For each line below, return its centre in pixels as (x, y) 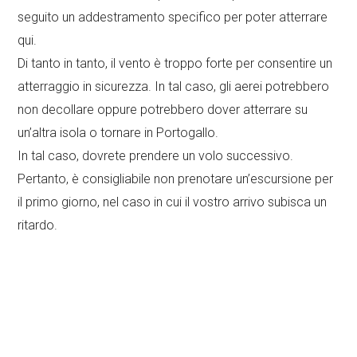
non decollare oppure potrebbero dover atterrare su (163, 109)
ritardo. (38, 225)
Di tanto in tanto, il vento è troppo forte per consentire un (175, 63)
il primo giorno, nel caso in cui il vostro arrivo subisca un (173, 202)
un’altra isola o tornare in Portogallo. (118, 132)
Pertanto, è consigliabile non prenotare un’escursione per (176, 178)
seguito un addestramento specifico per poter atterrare (173, 17)
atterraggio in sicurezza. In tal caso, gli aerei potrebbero (174, 86)
